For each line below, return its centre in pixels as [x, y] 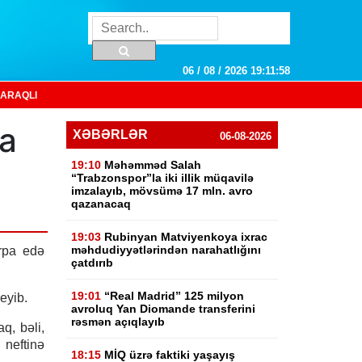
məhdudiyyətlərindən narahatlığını [166, 250]
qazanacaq [101, 204]
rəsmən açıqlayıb [118, 322]
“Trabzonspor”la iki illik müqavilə [163, 178]
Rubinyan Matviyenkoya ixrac [186, 237]
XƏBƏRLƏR [111, 135]
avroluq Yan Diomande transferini [164, 309]
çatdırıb [93, 263]
